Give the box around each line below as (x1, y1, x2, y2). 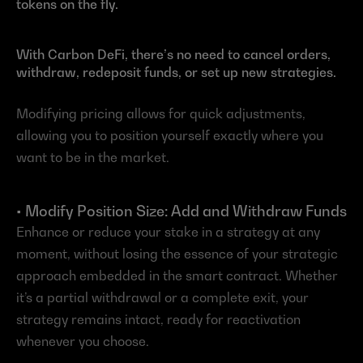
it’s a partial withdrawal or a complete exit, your (16, 288, 309, 305)
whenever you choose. (16, 332, 149, 349)
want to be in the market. (16, 148, 169, 165)
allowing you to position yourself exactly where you (16, 126, 323, 143)
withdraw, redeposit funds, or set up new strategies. (16, 63, 336, 80)
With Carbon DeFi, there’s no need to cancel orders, (16, 45, 331, 62)
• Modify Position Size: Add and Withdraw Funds (16, 202, 347, 220)
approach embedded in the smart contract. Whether (16, 267, 338, 284)
